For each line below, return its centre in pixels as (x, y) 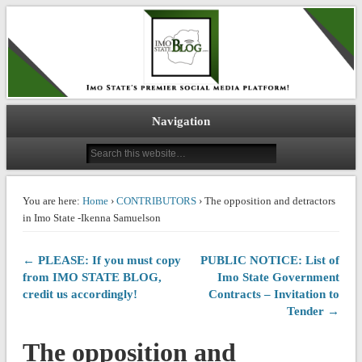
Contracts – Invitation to (274, 294)
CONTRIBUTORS (156, 200)
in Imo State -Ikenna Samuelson (91, 217)
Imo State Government (279, 277)
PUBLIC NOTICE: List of (270, 260)
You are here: (51, 200)
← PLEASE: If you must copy (101, 260)
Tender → (314, 311)
